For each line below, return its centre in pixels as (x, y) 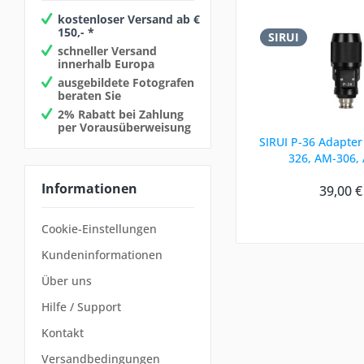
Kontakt (63, 333)
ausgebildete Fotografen (126, 82)
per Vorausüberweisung (124, 127)
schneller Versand (107, 50)
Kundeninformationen (102, 255)
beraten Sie (89, 95)
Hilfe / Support (81, 307)
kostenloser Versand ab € (129, 19)
